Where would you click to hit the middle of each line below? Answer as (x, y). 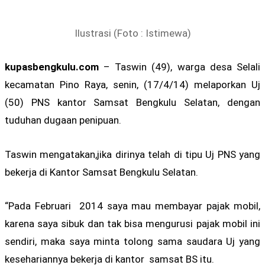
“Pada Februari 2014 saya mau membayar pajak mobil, (132, 206)
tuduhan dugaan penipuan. (63, 120)
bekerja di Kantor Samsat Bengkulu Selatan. (101, 172)
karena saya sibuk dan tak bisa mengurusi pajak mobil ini (132, 223)
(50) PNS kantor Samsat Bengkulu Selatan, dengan (132, 103)
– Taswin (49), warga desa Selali (180, 67)
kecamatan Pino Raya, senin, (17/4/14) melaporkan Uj (132, 85)
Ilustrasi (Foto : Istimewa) (132, 33)
